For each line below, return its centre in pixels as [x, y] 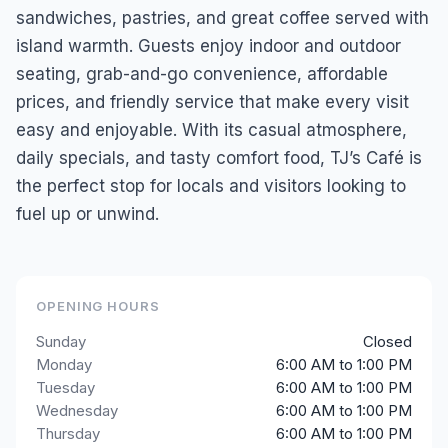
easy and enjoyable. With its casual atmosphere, [211, 130]
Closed [387, 341]
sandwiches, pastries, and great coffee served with [222, 18]
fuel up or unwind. [87, 214]
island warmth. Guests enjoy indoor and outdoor [208, 46]
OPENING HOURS [98, 306]
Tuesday [65, 387]
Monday [64, 364]
